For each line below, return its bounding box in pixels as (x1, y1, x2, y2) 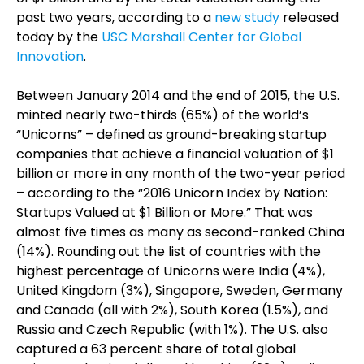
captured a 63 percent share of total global (16, 340, 296, 358)
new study (214, 8, 279, 27)
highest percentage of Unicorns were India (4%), (16, 262, 325, 280)
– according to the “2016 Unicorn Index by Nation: (16, 184, 327, 202)
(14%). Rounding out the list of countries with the (16, 242, 321, 261)
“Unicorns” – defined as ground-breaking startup (16, 125, 327, 144)
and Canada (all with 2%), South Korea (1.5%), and (16, 301, 328, 319)
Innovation (16, 47, 84, 66)
